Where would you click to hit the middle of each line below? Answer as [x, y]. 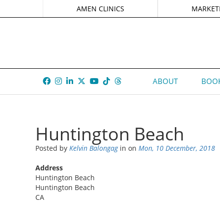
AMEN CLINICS [100, 9]
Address [49, 168]
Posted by [52, 148]
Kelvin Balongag [94, 148]
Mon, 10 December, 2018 [177, 148]
